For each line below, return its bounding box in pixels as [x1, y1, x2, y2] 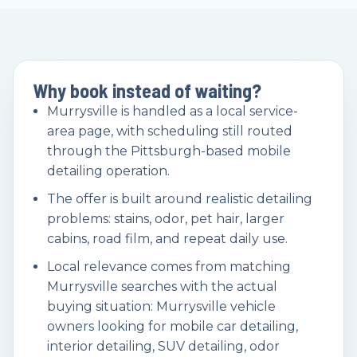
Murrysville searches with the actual [47, 279, 277, 295]
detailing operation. [47, 163, 170, 179]
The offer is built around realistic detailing [47, 191, 312, 207]
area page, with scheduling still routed [47, 124, 292, 139]
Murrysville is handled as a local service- [47, 104, 298, 120]
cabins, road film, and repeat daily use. [47, 231, 288, 247]
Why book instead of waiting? [33, 79, 261, 103]
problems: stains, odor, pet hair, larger [47, 211, 284, 227]
